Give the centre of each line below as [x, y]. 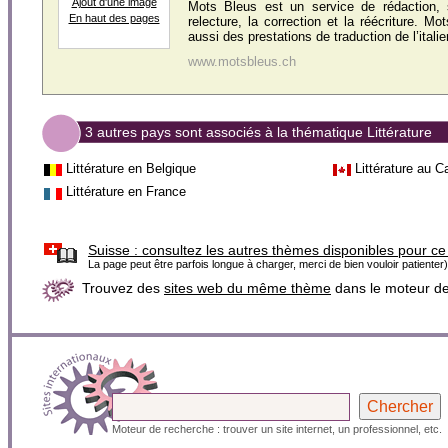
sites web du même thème [247, 287]
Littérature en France [126, 192]
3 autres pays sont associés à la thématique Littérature [258, 132]
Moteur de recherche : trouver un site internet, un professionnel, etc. [277, 428]
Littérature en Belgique [131, 168]
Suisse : [113, 249]
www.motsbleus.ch [242, 61]
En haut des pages [114, 18]
